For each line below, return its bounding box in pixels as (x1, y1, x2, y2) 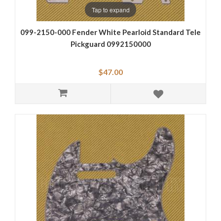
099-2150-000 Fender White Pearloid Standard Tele (20, 28, 201, 37)
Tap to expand (91, 5, 130, 14)
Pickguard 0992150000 (70, 39, 151, 49)
